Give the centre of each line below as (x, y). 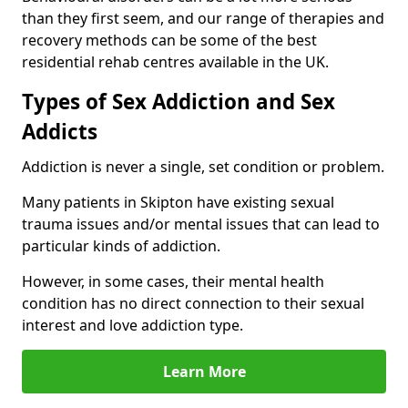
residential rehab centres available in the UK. (175, 61)
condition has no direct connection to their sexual (193, 303)
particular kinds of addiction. (121, 245)
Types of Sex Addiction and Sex (178, 101)
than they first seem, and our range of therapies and (203, 18)
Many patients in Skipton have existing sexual (178, 202)
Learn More (204, 371)
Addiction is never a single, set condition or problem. (203, 166)
